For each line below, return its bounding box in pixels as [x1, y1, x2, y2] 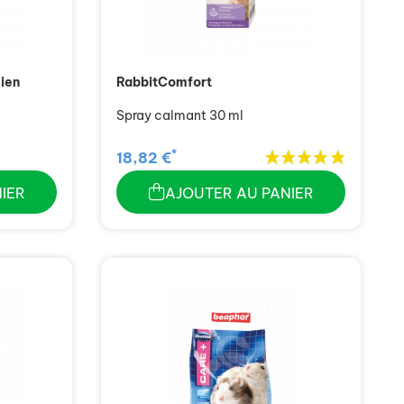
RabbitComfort [116, 73, 212, 90]
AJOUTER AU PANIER [164, 184, 314, 203]
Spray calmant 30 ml [116, 106, 243, 124]
